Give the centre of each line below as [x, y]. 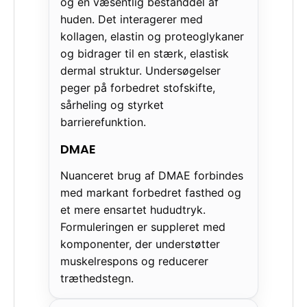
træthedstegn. [97, 278]
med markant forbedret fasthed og [151, 192]
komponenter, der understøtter [140, 244]
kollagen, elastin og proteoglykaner [152, 36]
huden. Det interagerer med [132, 19]
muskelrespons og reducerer [134, 261]
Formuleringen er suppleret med [143, 226]
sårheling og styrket [112, 105]
